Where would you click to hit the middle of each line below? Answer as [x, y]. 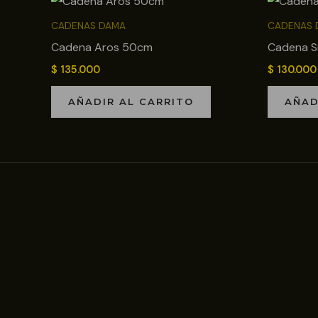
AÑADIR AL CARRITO [131, 101]
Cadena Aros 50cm [102, 48]
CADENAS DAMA [88, 26]
